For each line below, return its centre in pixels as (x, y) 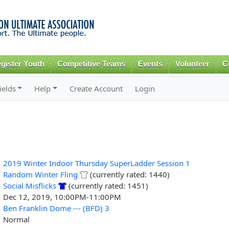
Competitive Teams (91, 64)
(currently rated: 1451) (107, 185)
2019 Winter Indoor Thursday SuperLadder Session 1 (96, 163)
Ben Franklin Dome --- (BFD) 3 (56, 208)
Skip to (93, 6)
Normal (16, 219)
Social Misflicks (29, 185)
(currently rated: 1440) (129, 174)
